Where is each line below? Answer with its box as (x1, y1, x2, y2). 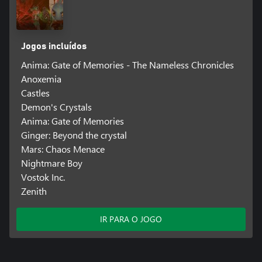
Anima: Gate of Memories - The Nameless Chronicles (20, 58, 234, 71)
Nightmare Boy (20, 156, 82, 169)
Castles (20, 86, 50, 99)
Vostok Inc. (20, 170, 65, 183)
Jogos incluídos (20, 41, 87, 51)
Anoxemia (20, 72, 61, 85)
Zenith (20, 184, 47, 197)
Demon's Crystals (20, 100, 92, 113)
